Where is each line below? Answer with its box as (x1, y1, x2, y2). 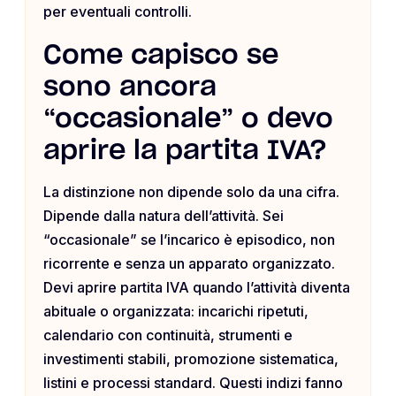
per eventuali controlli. (43, 3, 192, 21)
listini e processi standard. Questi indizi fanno (43, 374, 343, 392)
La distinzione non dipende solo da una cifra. (43, 183, 339, 202)
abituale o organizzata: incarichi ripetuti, (43, 302, 308, 321)
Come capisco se (43, 42, 278, 70)
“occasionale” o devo (43, 106, 333, 133)
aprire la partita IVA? (43, 138, 327, 165)
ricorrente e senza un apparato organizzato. (43, 255, 335, 273)
